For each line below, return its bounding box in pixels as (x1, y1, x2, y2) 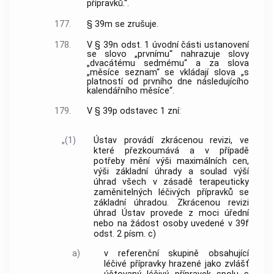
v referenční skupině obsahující (104, 248, 249, 259)
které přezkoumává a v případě (94, 145, 249, 156)
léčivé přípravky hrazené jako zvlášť (104, 258, 249, 269)
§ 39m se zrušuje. (86, 18, 158, 29)
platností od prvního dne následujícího (86, 76, 249, 87)
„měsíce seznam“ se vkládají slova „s (86, 67, 249, 78)
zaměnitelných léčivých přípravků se (94, 187, 249, 198)
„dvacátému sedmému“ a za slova (86, 57, 249, 68)
